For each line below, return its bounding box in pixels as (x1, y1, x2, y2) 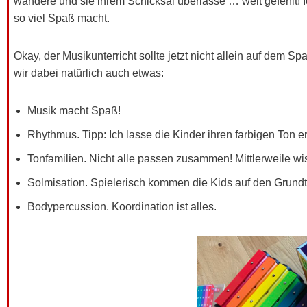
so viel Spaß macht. (14, 12, 110, 24)
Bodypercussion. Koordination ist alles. (27, 200, 217, 212)
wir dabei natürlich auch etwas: (14, 66, 164, 79)
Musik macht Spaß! (27, 104, 121, 116)
